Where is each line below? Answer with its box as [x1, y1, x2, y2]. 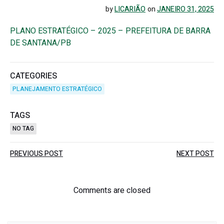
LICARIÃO [114, 4, 145, 14]
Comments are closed [73, 184, 150, 196]
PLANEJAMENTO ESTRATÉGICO [12, 84, 102, 93]
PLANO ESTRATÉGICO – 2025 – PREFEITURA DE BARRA [10, 25, 210, 37]
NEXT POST [176, 148, 214, 159]
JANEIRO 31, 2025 [157, 4, 214, 14]
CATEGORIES [10, 70, 57, 82]
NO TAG [12, 124, 34, 133]
